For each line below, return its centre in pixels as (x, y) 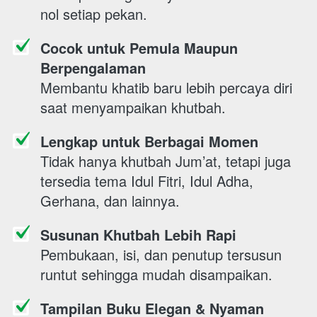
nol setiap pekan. (96, 14)
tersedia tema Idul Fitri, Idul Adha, (147, 181)
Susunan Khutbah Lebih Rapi (138, 235)
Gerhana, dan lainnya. (110, 201)
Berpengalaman (93, 68)
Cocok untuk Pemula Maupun (139, 48)
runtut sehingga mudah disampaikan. (158, 274)
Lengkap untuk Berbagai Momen (149, 141)
